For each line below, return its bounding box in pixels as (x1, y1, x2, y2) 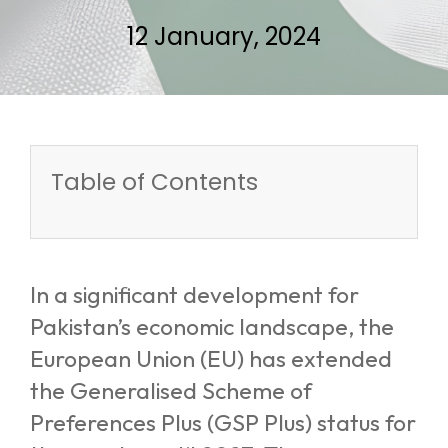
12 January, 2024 (127, 20, 321, 53)
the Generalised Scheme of (30, 376, 312, 405)
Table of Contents (51, 166, 258, 198)
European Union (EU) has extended (30, 344, 392, 373)
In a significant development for (30, 280, 359, 309)
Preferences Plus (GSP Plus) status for (30, 408, 416, 437)
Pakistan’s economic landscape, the (30, 312, 394, 341)
